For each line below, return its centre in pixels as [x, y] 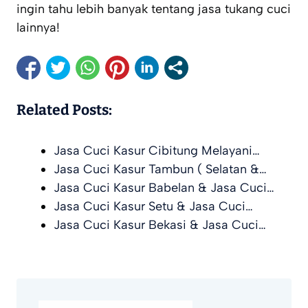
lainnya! [38, 28]
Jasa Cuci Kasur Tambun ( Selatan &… [160, 169]
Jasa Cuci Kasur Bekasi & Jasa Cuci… [160, 225]
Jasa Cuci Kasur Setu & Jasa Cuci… [153, 207]
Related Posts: [64, 110]
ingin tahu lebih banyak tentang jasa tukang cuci [154, 9]
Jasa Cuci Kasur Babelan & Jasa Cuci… [164, 188]
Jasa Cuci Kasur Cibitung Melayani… [157, 151]
